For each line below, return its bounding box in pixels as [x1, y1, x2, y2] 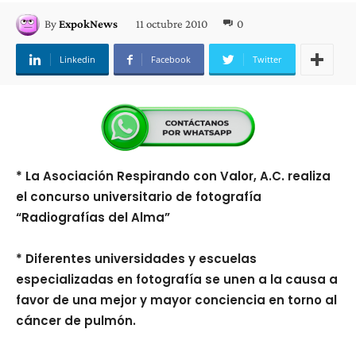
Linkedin [60, 53, 95, 65]
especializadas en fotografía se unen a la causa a [16, 271, 338, 288]
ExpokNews [59, 17, 118, 30]
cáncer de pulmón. [16, 312, 136, 329]
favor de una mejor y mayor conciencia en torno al [16, 292, 337, 308]
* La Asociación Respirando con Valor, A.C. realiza [16, 168, 331, 184]
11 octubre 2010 [136, 17, 207, 30]
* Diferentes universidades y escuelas [16, 250, 257, 267]
